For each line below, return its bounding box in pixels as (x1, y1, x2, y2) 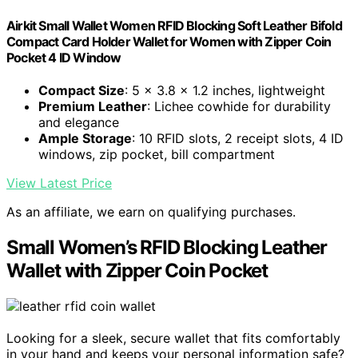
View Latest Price (6, 175, 112, 192)
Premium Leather (38, 98, 147, 115)
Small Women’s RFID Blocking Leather (6, 236, 327, 260)
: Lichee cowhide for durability (147, 98, 331, 115)
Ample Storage (38, 130, 132, 147)
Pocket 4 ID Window (6, 50, 121, 66)
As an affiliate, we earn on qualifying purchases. (6, 204, 296, 221)
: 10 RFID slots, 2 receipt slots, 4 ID (132, 130, 344, 147)
